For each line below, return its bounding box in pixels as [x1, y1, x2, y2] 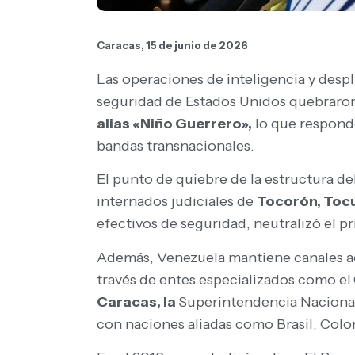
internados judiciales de [97, 193, 257, 211]
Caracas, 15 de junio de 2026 [97, 39, 248, 52]
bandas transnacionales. [97, 136, 254, 155]
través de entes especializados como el [97, 270, 351, 288]
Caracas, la [97, 292, 178, 311]
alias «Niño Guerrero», [97, 114, 252, 132]
